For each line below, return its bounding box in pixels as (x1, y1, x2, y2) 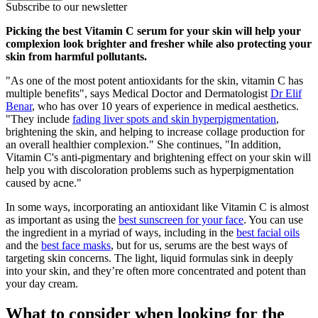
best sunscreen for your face (119, 213, 243, 226)
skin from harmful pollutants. (6, 50, 147, 62)
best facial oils (236, 226, 300, 238)
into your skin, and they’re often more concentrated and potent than (6, 264, 306, 277)
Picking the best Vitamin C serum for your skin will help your (6, 24, 301, 37)
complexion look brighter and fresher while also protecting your (6, 37, 312, 50)
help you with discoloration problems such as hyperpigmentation (6, 163, 294, 176)
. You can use (243, 213, 303, 226)
